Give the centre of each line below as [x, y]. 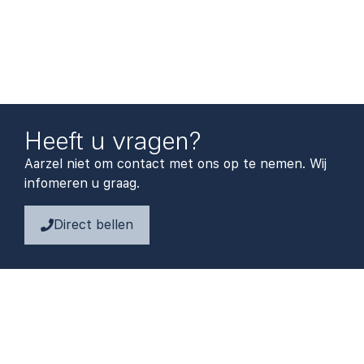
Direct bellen [93, 224]
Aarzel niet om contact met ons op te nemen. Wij [175, 164]
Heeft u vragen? [113, 141]
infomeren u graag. [82, 184]
